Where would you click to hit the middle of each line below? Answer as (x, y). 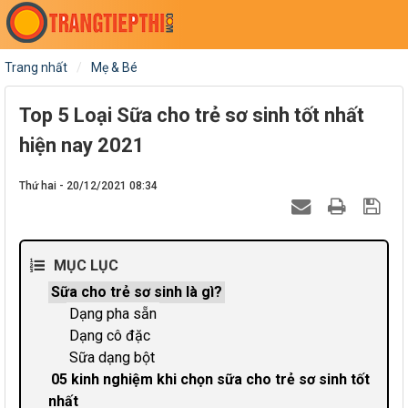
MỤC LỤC (86, 265)
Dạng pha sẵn (113, 314)
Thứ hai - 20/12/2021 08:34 (88, 186)
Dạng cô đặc (110, 336)
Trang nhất (36, 67)
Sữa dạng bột (112, 357)
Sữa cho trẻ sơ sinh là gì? (137, 292)
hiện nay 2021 (82, 145)
